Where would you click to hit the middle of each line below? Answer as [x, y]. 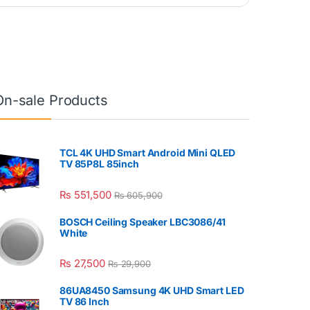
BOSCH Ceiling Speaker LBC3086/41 [143, 221]
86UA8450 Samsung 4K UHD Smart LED [152, 290]
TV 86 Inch [84, 301]
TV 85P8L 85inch [99, 164]
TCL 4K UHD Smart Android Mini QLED [148, 153]
